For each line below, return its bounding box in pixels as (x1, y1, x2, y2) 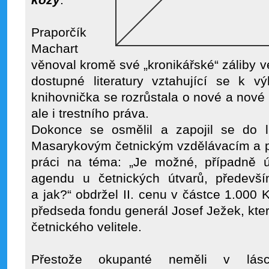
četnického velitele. (31, 220, 142, 234)
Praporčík (31, 25, 86, 40)
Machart (31, 41, 78, 56)
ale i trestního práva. (31, 106, 149, 121)
